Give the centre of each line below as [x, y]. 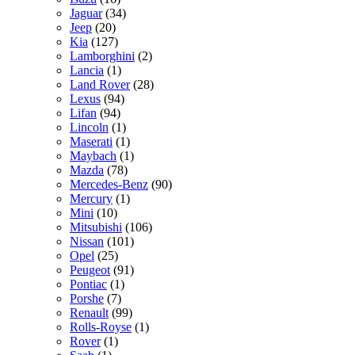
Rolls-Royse [101, 327]
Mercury [91, 199]
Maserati [91, 142]
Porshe [87, 299]
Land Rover [100, 85]
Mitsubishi [96, 227]
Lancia [87, 71]
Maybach [93, 156]
